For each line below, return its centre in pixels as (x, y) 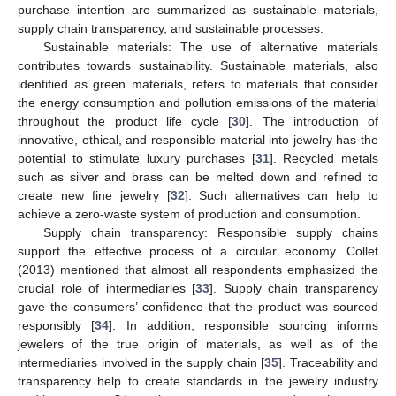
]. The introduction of (312, 121)
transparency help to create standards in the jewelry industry (198, 381)
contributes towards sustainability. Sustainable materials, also (198, 65)
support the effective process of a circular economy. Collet (198, 251)
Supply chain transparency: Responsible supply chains (210, 232)
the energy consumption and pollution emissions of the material (198, 102)
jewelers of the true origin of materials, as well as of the (198, 343)
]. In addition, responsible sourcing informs (244, 325)
